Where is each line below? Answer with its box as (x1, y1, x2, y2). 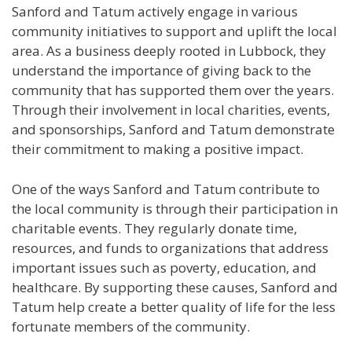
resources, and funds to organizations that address (12, 238, 328, 257)
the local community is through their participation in (12, 199, 338, 218)
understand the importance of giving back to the (12, 61, 311, 80)
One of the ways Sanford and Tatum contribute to (12, 179, 320, 198)
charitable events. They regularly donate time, (12, 218, 297, 237)
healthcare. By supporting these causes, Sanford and (12, 277, 338, 296)
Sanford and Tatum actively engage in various (12, 2, 298, 21)
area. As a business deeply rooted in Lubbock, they (12, 42, 326, 60)
